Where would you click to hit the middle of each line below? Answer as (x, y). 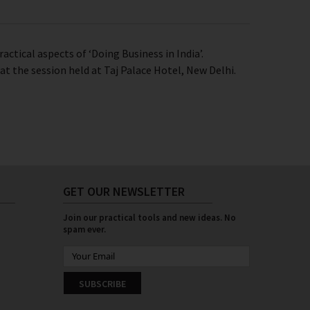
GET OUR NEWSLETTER (124, 191)
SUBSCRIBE (102, 284)
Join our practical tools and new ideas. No (149, 218)
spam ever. (84, 229)
